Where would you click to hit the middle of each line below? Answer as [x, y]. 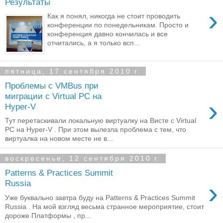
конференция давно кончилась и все [108, 34]
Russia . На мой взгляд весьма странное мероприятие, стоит [105, 206]
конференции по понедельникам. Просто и [118, 25]
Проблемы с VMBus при [52, 85]
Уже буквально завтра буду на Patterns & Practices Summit [100, 197]
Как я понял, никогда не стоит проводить [114, 16]
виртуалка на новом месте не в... [59, 139]
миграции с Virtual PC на [53, 96]
